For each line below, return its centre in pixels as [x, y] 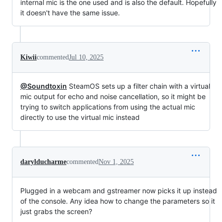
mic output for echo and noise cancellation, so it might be [113, 97]
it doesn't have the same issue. [70, 13]
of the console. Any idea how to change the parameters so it [118, 201]
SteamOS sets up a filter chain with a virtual [139, 86]
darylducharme [43, 162]
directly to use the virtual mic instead [80, 117]
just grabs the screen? [56, 212]
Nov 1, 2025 [116, 162]
